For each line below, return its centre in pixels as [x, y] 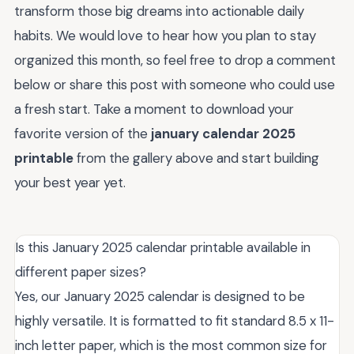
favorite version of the [83, 134]
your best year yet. [70, 183]
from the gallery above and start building [196, 158]
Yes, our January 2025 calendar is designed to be [160, 296]
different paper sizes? [81, 272]
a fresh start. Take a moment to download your [154, 109]
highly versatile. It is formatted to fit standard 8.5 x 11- [175, 321]
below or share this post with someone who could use [175, 85]
